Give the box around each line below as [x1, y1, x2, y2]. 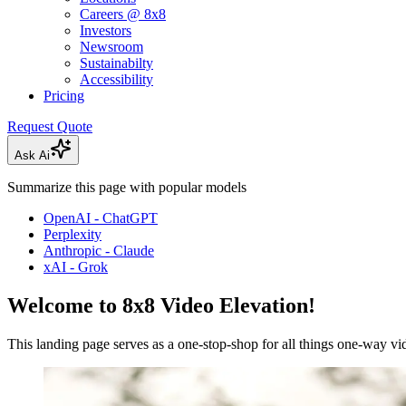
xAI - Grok [43, 259, 108, 275]
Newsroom [80, 39, 143, 55]
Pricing [43, 88, 84, 104]
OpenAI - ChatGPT [43, 210, 158, 227]
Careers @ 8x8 [80, 6, 166, 23]
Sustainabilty [80, 55, 153, 72]
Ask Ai [14, 149, 50, 163]
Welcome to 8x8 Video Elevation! [7, 293, 315, 317]
